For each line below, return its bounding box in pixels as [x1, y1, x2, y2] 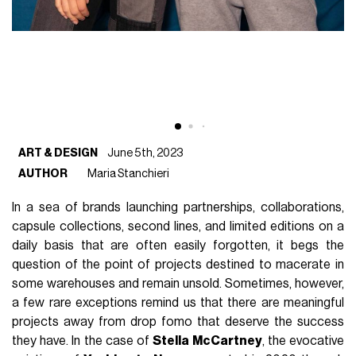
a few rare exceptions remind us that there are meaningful [12, 296, 344, 309]
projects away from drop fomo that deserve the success [12, 315, 344, 328]
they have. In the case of [12, 334, 153, 347]
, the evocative [261, 334, 344, 347]
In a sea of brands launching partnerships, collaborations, [12, 200, 344, 214]
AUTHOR [18, 167, 68, 180]
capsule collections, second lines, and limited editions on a [12, 219, 344, 233]
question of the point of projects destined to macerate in [12, 257, 344, 271]
